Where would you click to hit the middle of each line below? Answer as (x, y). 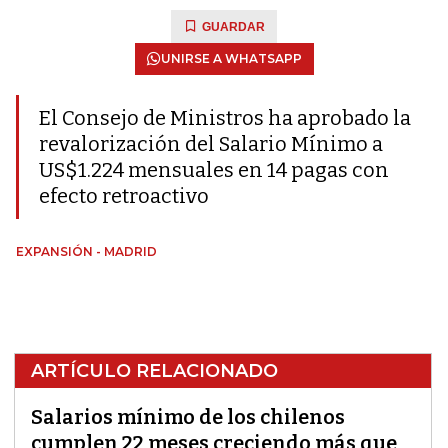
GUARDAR (233, 27)
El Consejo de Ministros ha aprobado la (225, 118)
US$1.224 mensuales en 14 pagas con (214, 170)
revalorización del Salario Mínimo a (211, 144)
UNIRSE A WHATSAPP (231, 58)
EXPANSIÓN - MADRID (86, 251)
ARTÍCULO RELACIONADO (154, 371)
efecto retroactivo (124, 196)
